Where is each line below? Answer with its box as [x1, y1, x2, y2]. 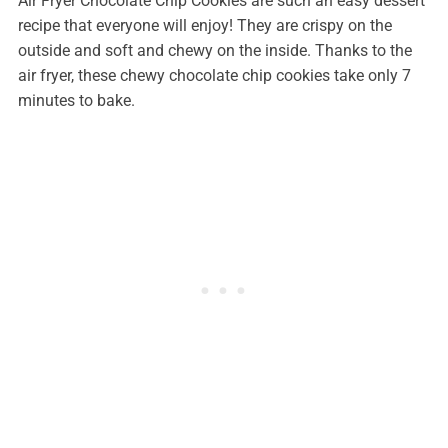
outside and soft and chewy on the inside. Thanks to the [17, 41, 412, 61]
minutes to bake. [17, 91, 135, 111]
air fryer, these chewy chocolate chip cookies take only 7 [17, 66, 411, 86]
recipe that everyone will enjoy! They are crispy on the [17, 16, 392, 36]
